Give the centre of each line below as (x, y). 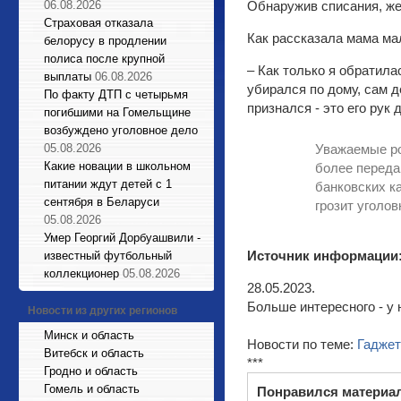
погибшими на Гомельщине (117, 112)
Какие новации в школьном (117, 166)
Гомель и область (92, 389)
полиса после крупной (104, 59)
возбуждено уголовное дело (121, 130)
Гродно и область (91, 371)
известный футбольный (108, 256)
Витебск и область (94, 353)
